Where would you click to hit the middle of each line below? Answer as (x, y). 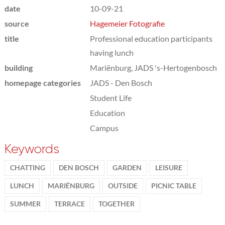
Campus (104, 128)
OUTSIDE (123, 186)
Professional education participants (151, 38)
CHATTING (27, 167)
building (18, 67)
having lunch (111, 52)
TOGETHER (116, 204)
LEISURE (168, 167)
